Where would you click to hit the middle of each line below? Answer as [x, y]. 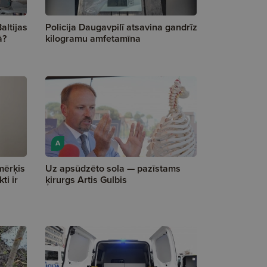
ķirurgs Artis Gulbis [86, 180]
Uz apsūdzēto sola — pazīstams [113, 169]
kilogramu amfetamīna [93, 39]
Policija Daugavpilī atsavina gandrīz [121, 27]
